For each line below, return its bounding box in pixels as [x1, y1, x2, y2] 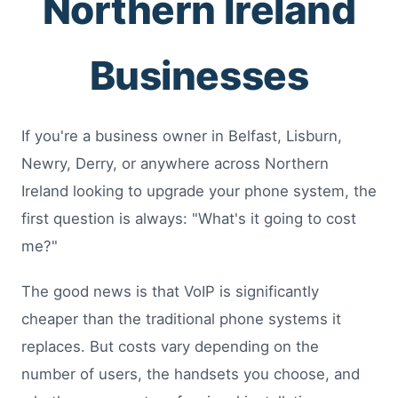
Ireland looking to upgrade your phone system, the [21, 182, 377, 201]
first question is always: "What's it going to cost [21, 210, 356, 228]
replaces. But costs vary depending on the [21, 338, 319, 356]
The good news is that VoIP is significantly [21, 283, 319, 301]
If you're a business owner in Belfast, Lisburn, [21, 127, 342, 146]
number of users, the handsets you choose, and [21, 365, 360, 384]
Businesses [89, 52, 309, 100]
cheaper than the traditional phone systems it [21, 310, 341, 329]
